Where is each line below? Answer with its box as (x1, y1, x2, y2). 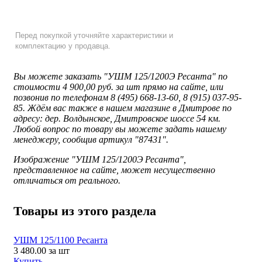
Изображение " (13, 154, 75, 164)
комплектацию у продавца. (15, 42, 111, 50)
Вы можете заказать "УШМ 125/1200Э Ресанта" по (13, 71, 227, 81)
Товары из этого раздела (13, 204, 156, 218)
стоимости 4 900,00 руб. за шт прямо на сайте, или (13, 82, 223, 92)
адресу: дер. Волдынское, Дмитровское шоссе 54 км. (13, 113, 220, 123)
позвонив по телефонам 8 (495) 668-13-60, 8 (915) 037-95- (13, 92, 242, 102)
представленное (13, 165, 80, 175)
